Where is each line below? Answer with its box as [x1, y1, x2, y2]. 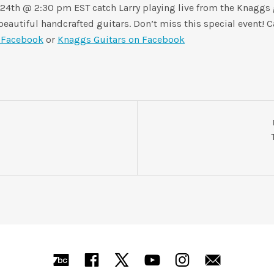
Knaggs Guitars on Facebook [57, 34, 185, 45]
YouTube [160, 248, 230, 270]
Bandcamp [70, 248, 162, 270]
